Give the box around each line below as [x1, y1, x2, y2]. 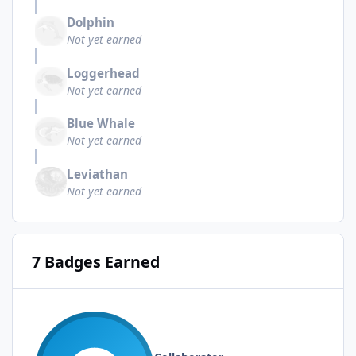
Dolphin [67, 14, 114, 31]
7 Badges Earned [31, 250, 160, 273]
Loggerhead [67, 64, 140, 81]
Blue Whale [67, 115, 135, 132]
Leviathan [67, 165, 128, 182]
